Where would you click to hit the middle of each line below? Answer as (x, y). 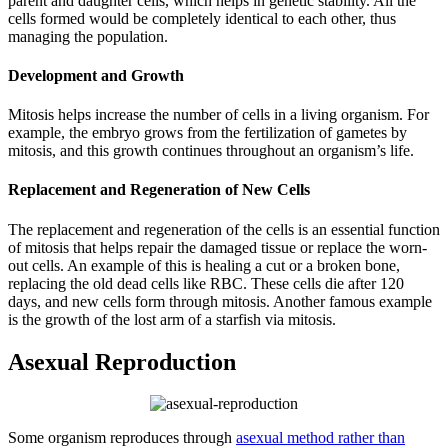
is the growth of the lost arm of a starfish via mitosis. (172, 319)
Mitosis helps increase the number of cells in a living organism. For (218, 115)
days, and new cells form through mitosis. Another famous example (220, 301)
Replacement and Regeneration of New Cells (159, 190)
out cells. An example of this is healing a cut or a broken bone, (204, 265)
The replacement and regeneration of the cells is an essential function (224, 229)
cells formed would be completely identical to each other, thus (202, 18)
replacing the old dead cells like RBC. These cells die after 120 (206, 283)
